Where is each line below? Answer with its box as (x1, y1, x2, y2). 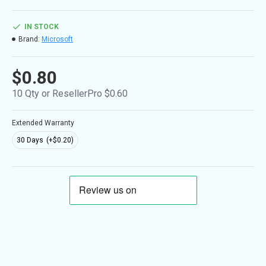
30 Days (17, 136, 43, 144)
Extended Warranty (12, 119, 74, 127)
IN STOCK (24, 23, 59, 31)
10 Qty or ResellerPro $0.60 (12, 88, 128, 99)
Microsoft (42, 35, 73, 43)
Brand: (18, 35, 40, 43)
